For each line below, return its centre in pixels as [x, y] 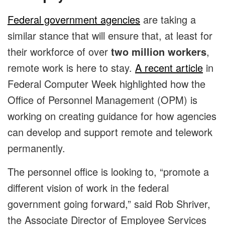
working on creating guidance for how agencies [112, 116]
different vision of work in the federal [88, 188]
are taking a [168, 20]
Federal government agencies [74, 20]
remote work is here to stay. [71, 68]
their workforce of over [59, 52]
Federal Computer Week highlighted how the [106, 84]
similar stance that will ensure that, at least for [110, 36]
